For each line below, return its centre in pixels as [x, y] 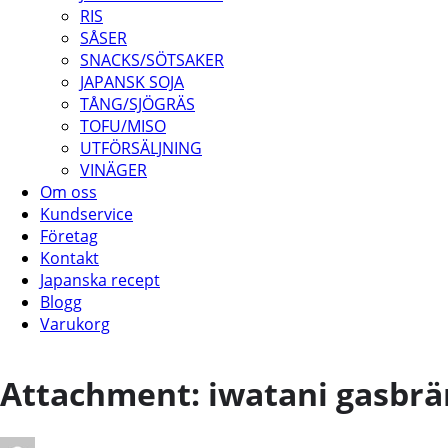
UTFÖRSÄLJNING [141, 148]
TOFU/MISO [123, 126]
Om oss [68, 192]
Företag [69, 236]
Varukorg [75, 324]
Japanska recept [100, 280]
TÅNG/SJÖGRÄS [137, 104]
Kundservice [86, 214]
